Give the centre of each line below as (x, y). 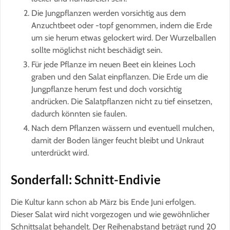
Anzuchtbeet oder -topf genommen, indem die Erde (122, 25)
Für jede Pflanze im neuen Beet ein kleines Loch (113, 64)
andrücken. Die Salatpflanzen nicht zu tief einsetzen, (122, 101)
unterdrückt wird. (60, 152)
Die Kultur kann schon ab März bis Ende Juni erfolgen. (103, 202)
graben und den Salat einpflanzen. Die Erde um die (120, 76)
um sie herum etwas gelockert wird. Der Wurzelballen (124, 37)
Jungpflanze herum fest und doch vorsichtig (107, 89)
